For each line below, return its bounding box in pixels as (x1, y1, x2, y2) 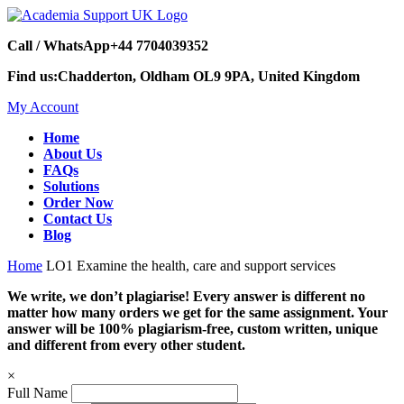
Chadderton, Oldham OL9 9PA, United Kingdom (58, 69, 360, 84)
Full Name (7, 385, 68, 400)
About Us (43, 146, 102, 161)
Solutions (43, 179, 99, 194)
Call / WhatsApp (7, 38, 110, 53)
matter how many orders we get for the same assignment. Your (7, 305, 388, 320)
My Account (7, 99, 78, 115)
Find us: (7, 69, 58, 84)
